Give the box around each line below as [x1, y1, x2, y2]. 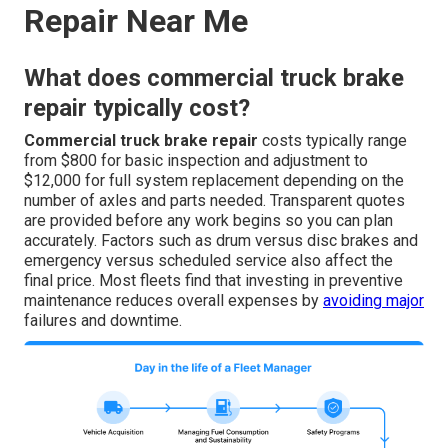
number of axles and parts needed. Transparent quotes [24, 191, 405, 211]
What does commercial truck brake [24, 64, 404, 93]
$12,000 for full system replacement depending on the [24, 171, 404, 191]
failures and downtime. [24, 311, 182, 331]
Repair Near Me [24, 2, 248, 41]
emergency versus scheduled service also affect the [24, 251, 393, 271]
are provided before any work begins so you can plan [24, 211, 393, 231]
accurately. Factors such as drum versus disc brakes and [24, 231, 418, 251]
